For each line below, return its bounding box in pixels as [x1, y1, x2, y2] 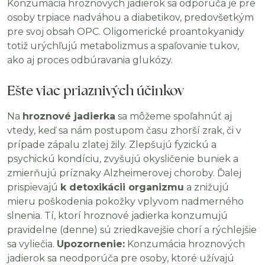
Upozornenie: [57, 238, 125, 250]
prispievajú [7, 182, 60, 193]
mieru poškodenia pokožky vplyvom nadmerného [7, 196, 244, 207]
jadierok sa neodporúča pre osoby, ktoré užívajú [7, 253, 234, 264]
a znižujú [184, 182, 229, 193]
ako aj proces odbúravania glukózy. [7, 54, 173, 66]
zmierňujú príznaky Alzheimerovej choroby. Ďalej [7, 167, 241, 179]
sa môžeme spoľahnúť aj [115, 111, 232, 122]
